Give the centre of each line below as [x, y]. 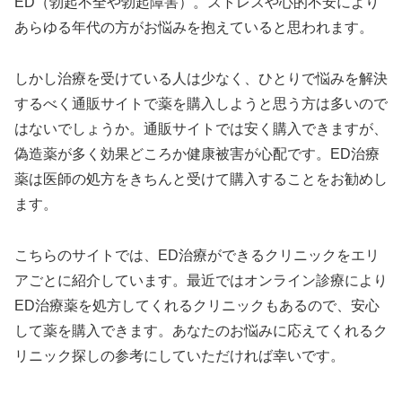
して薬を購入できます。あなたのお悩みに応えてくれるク [201, 330]
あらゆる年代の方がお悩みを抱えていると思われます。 [194, 27]
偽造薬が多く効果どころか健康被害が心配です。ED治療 [197, 153]
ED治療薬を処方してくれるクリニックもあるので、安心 [197, 305]
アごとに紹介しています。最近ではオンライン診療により [201, 280]
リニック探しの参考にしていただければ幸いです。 [179, 355]
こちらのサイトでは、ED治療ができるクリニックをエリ [197, 255]
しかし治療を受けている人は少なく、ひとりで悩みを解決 [201, 78]
